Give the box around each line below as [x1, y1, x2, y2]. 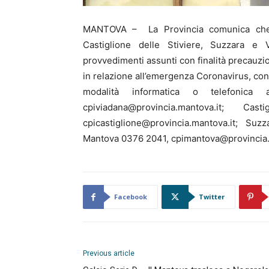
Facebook [114, 192, 147, 201]
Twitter [199, 192, 225, 201]
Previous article [83, 249, 134, 258]
